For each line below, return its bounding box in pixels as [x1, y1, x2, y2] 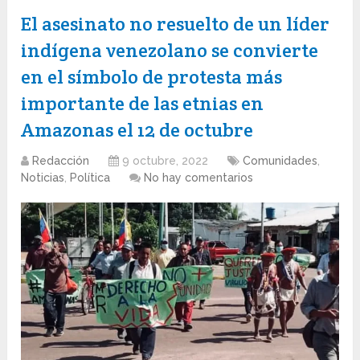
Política [70, 171, 111, 185]
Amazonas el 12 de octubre [21, 117, 254, 143]
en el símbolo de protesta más [21, 64, 283, 90]
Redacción [32, 154, 90, 168]
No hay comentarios [144, 171, 254, 185]
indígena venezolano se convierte [21, 38, 319, 63]
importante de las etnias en [21, 91, 264, 117]
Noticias [21, 171, 65, 185]
